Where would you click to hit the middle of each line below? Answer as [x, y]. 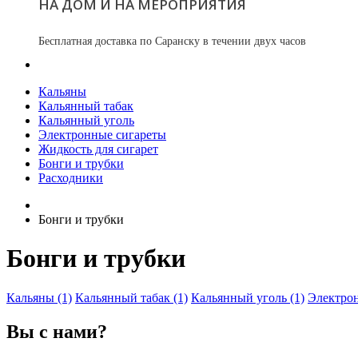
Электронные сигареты [102, 134]
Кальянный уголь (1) [248, 297]
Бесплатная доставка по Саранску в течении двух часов [172, 41]
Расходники [71, 177]
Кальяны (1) [39, 297]
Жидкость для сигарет [98, 149]
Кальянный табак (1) [131, 297]
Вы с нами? [57, 331]
